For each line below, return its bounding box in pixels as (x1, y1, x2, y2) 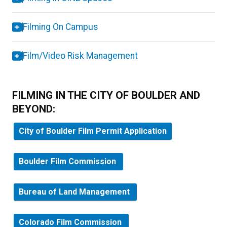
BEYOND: (12, 103, 55, 115)
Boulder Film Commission (19, 157, 118, 166)
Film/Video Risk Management (23, 51, 140, 61)
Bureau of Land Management (19, 187, 132, 197)
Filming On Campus (23, 22, 98, 32)
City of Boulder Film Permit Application (19, 126, 167, 136)
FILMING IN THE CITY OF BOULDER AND (12, 89, 200, 101)
